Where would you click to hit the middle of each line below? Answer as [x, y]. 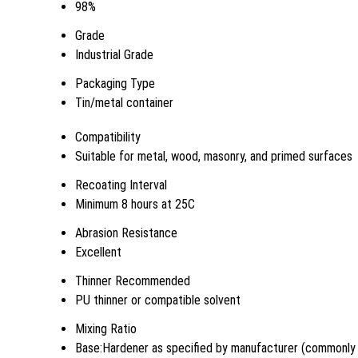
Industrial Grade [114, 54]
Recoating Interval [121, 185]
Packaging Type [115, 83]
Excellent [98, 252]
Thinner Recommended [133, 280]
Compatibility [108, 137]
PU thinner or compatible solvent [158, 300]
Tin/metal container [124, 102]
